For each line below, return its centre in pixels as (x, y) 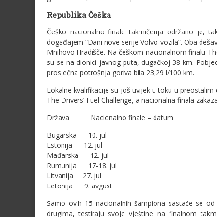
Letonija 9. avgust (80, 186)
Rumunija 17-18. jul (82, 165)
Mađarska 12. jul (78, 155)
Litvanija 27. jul (74, 176)
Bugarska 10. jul (77, 135)
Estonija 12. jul (75, 145)
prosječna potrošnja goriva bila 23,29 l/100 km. (121, 72)
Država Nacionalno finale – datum (110, 117)
